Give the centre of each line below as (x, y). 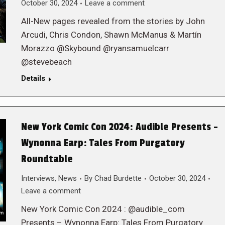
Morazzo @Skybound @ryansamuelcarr (95, 48)
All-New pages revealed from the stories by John (113, 21)
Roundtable (47, 159)
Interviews (38, 178)
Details (33, 78)
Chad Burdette (118, 178)
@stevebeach (46, 62)
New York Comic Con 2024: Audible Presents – (119, 127)
